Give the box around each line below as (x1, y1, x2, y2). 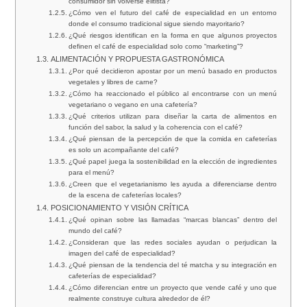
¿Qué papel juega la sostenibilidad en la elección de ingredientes (69, 158, 278, 166)
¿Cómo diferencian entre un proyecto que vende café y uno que (69, 284, 278, 292)
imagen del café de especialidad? (69, 249, 176, 258)
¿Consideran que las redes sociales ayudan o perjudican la (69, 238, 278, 247)
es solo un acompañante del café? (69, 146, 180, 154)
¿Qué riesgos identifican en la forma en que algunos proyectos (69, 32, 278, 40)
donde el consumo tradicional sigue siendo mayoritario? (69, 20, 245, 28)
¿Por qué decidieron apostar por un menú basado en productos (69, 67, 278, 75)
